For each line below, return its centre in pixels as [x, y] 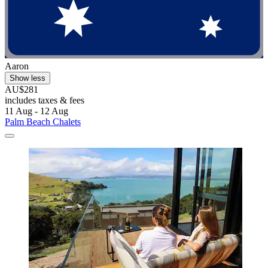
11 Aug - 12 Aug [36, 111]
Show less [28, 78]
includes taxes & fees [45, 100]
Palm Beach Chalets [43, 122]
